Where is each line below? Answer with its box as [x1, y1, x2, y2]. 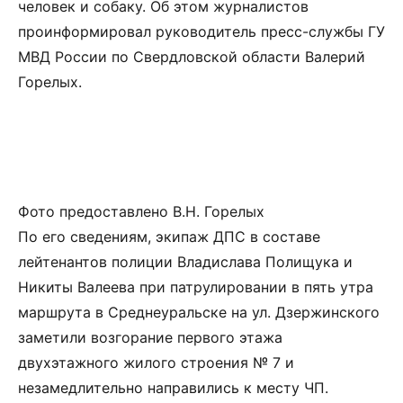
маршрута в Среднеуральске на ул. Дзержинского [18, 303, 380, 321]
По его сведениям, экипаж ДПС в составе [18, 228, 320, 246]
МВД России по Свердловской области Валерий [18, 48, 365, 66]
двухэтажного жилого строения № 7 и [18, 354, 294, 372]
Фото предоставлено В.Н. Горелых [18, 202, 264, 220]
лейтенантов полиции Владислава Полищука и [18, 253, 353, 271]
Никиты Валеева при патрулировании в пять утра [18, 278, 373, 296]
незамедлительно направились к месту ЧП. [18, 379, 328, 397]
